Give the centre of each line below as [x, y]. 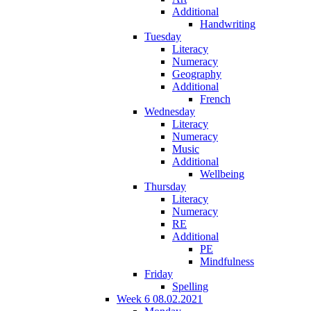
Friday [159, 274]
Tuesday [163, 36]
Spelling [190, 286]
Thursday [165, 186]
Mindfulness [227, 261]
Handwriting [228, 24]
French [215, 99]
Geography [197, 74]
